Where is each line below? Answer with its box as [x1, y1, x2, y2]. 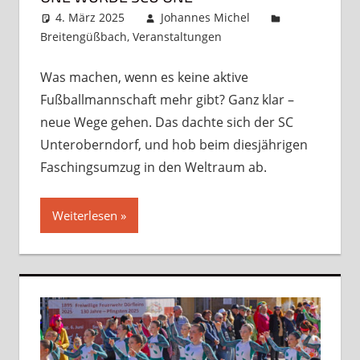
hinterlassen [238, 48, 306, 64]
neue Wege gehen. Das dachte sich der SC [39, 113, 293, 132]
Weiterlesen [51, 207, 117, 224]
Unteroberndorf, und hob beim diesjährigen [39, 136, 308, 154]
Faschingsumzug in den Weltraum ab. [39, 158, 267, 177]
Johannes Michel [160, 10, 250, 26]
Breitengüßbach [39, 29, 127, 45]
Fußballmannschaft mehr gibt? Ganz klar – [39, 91, 294, 109]
